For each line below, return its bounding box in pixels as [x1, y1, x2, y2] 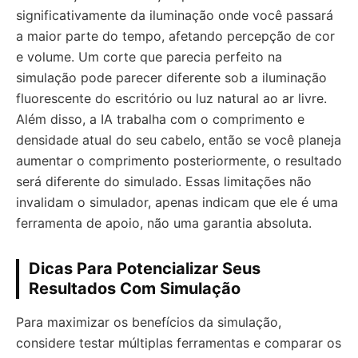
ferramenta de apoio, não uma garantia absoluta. [16, 214, 312, 231]
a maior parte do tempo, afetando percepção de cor [16, 27, 335, 44]
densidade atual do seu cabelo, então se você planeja [16, 131, 341, 148]
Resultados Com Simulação [29, 278, 241, 298]
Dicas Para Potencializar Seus [29, 258, 261, 278]
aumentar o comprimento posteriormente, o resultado [16, 152, 342, 169]
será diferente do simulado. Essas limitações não [16, 173, 312, 189]
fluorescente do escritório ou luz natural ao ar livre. [16, 89, 327, 106]
